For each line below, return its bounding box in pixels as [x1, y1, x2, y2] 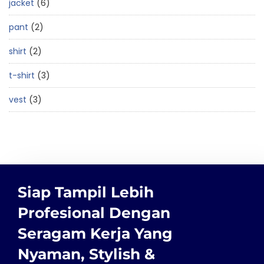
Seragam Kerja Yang [18, 224, 173, 242]
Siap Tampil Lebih [18, 183, 154, 201]
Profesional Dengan [18, 203, 170, 222]
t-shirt [9, 69, 35, 81]
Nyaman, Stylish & [18, 245, 155, 263]
